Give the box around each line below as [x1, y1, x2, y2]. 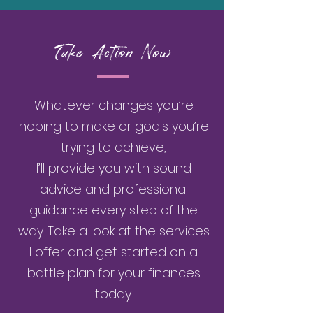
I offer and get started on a [29, 243, 198, 261]
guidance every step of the [29, 201, 198, 219]
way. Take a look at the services [17, 222, 210, 240]
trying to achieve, [61, 138, 166, 156]
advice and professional [39, 180, 188, 198]
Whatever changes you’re [34, 96, 194, 114]
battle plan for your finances [27, 264, 201, 282]
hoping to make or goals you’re [18, 117, 209, 135]
